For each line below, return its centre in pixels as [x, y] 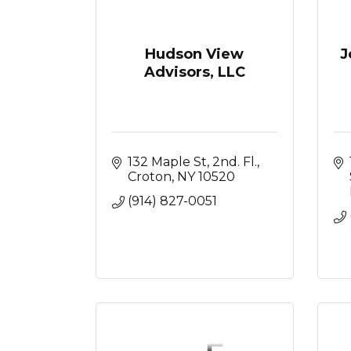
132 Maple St [167, 162]
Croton [150, 177]
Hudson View [195, 54]
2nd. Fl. [235, 162]
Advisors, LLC [194, 72]
